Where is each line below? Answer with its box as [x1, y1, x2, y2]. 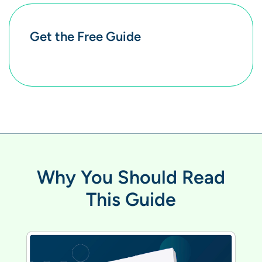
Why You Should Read [37, 166, 225, 188]
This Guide [86, 188, 176, 210]
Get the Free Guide [30, 28, 141, 44]
